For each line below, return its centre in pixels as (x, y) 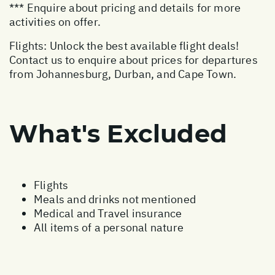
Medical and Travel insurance (108, 213)
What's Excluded (118, 133)
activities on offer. (55, 21)
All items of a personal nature (109, 227)
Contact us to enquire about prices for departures (134, 60)
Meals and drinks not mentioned (115, 199)
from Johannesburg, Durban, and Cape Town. (123, 74)
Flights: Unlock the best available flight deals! (124, 45)
